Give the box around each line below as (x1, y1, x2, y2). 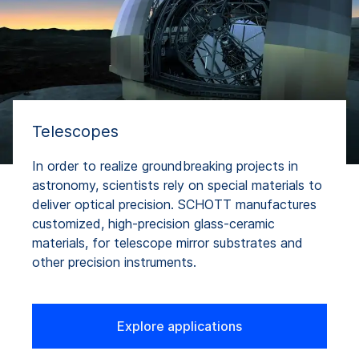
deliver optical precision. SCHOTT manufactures (32, 196, 317, 212)
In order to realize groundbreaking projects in (32, 157, 298, 174)
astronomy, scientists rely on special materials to (32, 176, 322, 193)
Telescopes (32, 121, 119, 141)
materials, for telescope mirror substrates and (32, 234, 303, 251)
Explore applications (117, 317, 242, 334)
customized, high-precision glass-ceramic (32, 215, 275, 232)
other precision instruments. (32, 253, 196, 270)
